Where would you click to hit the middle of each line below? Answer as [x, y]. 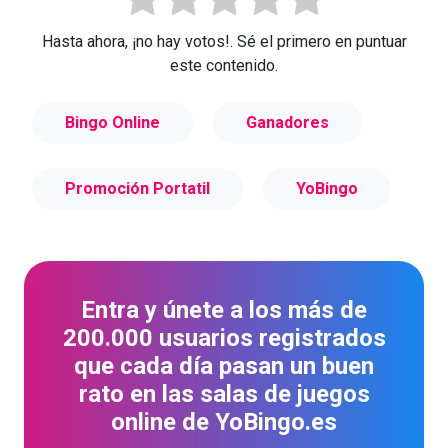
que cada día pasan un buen [224, 366]
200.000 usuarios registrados [224, 338]
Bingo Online [112, 122]
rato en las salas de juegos [224, 394]
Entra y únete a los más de [224, 310]
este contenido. [224, 65]
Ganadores [287, 122]
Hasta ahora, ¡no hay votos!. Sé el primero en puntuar [224, 41]
